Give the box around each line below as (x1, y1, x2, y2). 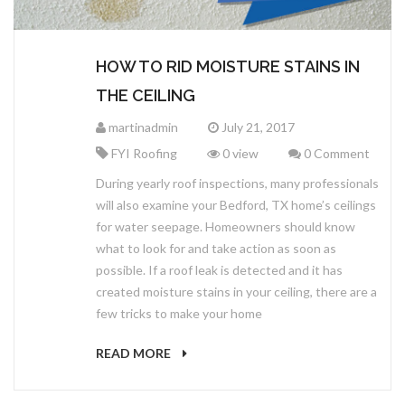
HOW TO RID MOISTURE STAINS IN (96, 57, 360, 77)
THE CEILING (96, 86, 195, 106)
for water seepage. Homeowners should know (96, 219, 355, 235)
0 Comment (301, 146, 370, 162)
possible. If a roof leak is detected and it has (96, 262, 343, 278)
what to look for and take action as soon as (96, 240, 336, 257)
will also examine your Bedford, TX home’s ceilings (96, 197, 376, 213)
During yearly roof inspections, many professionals (96, 175, 379, 192)
